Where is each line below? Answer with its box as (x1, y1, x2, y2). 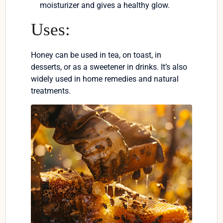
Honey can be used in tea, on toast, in (31, 50, 162, 60)
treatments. (31, 86, 71, 96)
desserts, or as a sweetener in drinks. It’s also (31, 62, 188, 72)
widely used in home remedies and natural (31, 74, 179, 84)
